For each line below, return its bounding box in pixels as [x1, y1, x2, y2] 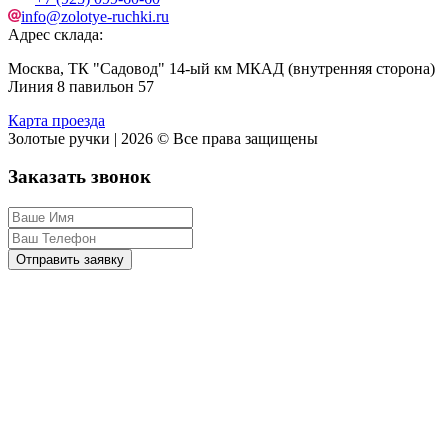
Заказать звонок [8, 166, 151, 188]
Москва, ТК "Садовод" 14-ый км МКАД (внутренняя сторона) [8, 59, 435, 77]
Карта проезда [8, 111, 105, 129]
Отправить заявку [16, 252, 124, 268]
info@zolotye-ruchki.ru [21, 7, 169, 25]
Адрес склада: [8, 25, 103, 43]
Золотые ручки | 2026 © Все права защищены [8, 129, 318, 147]
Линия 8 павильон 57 [8, 77, 154, 95]
